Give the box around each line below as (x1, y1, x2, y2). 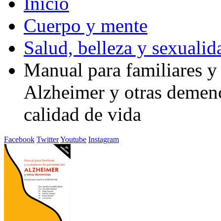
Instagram (88, 135, 119, 144)
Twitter (37, 135, 59, 144)
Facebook (4, 135, 35, 144)
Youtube (60, 135, 86, 144)
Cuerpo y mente (24, 15, 147, 36)
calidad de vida (24, 104, 141, 125)
